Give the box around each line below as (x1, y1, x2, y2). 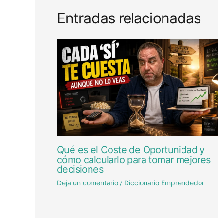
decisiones (57, 163, 104, 176)
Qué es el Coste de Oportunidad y (57, 144, 205, 156)
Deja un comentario (57, 179, 118, 187)
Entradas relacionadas (57, 9, 201, 27)
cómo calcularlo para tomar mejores (57, 154, 211, 166)
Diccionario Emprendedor (124, 179, 204, 187)
